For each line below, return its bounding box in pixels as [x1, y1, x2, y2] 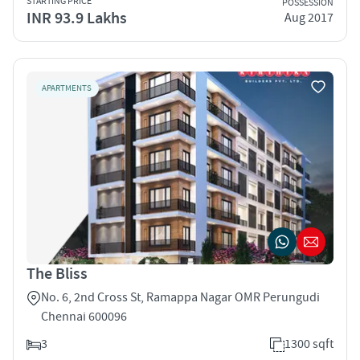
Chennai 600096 [41, 308, 127, 325]
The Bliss [27, 263, 88, 284]
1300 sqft [284, 335, 333, 352]
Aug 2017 [284, 10, 333, 27]
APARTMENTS [42, 82, 92, 94]
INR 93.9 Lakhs [27, 7, 127, 29]
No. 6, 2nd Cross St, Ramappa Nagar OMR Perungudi [41, 288, 320, 305]
